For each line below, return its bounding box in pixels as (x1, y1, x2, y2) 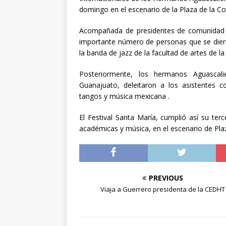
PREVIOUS (148, 173, 183, 183)
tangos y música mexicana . (79, 91, 169, 101)
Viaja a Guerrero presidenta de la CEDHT (100, 185, 225, 194)
